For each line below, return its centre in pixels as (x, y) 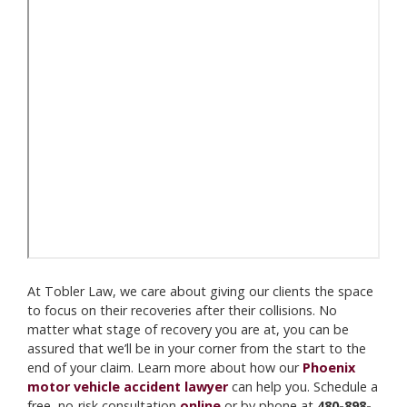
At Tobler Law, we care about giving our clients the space (200, 291)
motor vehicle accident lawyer (128, 387)
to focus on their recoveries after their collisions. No (182, 310)
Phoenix (329, 367)
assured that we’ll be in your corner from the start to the (197, 348)
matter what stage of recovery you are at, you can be (188, 329)
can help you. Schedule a (303, 387)
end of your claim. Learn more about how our (165, 367)
